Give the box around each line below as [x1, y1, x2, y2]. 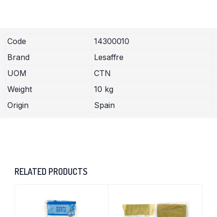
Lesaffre [94, 52, 124, 62]
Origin [7, 100, 29, 110]
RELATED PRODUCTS [15, 166, 87, 177]
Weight [7, 84, 32, 94]
